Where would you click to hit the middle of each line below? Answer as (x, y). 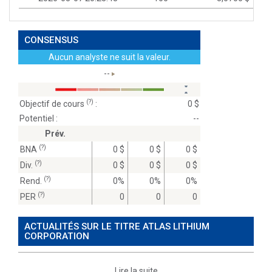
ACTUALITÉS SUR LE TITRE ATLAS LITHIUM (117, 226)
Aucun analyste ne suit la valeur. (109, 57)
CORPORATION (57, 236)
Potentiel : (39, 118)
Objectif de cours (53, 104)
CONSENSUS (51, 40)
